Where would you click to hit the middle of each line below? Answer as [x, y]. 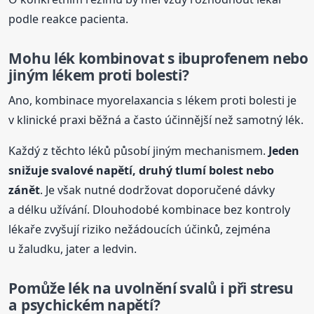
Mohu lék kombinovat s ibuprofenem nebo [158, 58]
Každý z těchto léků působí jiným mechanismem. [139, 151]
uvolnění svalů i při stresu [202, 288]
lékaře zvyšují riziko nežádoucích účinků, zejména [140, 230]
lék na [90, 288]
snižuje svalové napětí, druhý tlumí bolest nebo [142, 171]
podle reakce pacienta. [69, 19]
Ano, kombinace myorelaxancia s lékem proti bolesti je [153, 101]
